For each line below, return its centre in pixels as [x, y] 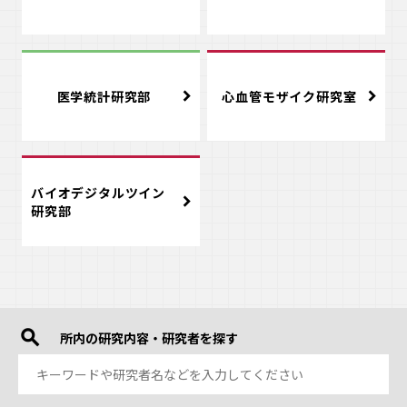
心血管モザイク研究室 [289, 97]
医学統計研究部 [104, 97]
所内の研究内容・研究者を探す [149, 338]
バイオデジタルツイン [99, 193]
